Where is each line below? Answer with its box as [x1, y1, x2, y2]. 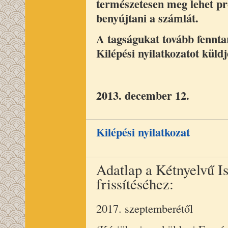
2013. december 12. [96, 87, 189, 104]
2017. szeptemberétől [96, 200, 193, 216]
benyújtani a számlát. [96, 10, 198, 27]
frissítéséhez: [96, 174, 174, 193]
